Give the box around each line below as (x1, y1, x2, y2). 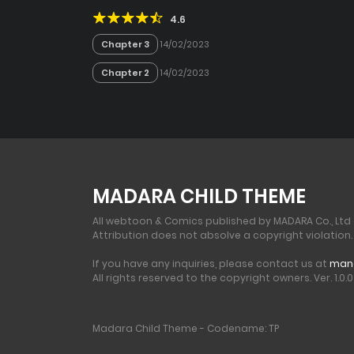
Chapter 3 (101, 37, 149, 51)
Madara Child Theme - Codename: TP (92, 321, 279, 335)
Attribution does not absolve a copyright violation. (92, 228, 352, 242)
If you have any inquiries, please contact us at (92, 256, 330, 270)
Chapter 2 (101, 66, 149, 79)
